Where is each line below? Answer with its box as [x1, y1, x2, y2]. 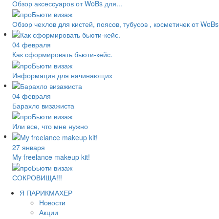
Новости [39, 197, 66, 207]
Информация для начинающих [12, 70, 112, 80]
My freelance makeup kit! [12, 152, 90, 162]
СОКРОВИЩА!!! [12, 172, 62, 182]
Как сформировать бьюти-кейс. [12, 49, 112, 60]
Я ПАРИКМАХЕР [20, 187, 72, 197]
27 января [12, 142, 45, 152]
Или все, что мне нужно [12, 121, 88, 131]
